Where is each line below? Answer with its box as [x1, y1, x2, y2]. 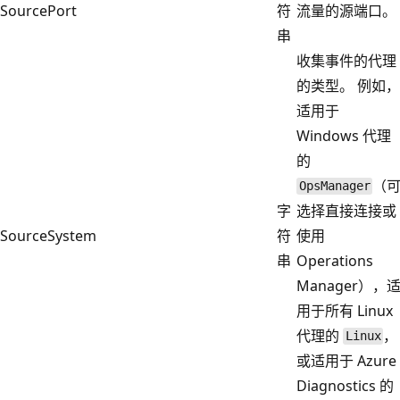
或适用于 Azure [296, 350, 396, 371]
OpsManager [298, 179, 371, 194]
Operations [296, 250, 373, 271]
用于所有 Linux [296, 300, 393, 321]
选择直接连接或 [296, 200, 396, 221]
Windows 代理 [296, 125, 391, 146]
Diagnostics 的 [296, 375, 394, 396]
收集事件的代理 [296, 50, 396, 71]
